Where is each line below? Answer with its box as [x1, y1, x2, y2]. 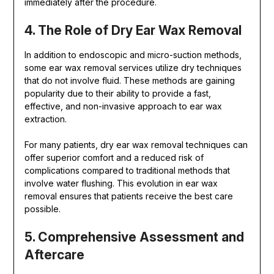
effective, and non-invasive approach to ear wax [24, 101, 222, 112]
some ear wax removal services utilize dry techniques [24, 62, 242, 73]
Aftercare [24, 247, 84, 263]
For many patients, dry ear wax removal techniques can [24, 139, 248, 150]
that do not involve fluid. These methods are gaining [24, 75, 235, 86]
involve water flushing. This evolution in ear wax [24, 178, 218, 189]
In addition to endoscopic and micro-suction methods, [24, 50, 242, 61]
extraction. [24, 114, 69, 125]
